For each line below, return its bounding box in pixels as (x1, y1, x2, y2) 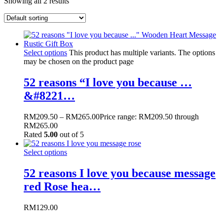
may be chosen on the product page (24, 57, 134, 66)
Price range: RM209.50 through (100, 112, 199, 121)
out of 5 (58, 130, 84, 139)
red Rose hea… (24, 180, 101, 193)
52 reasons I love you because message (24, 166, 216, 180)
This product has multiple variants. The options (69, 48, 215, 57)
